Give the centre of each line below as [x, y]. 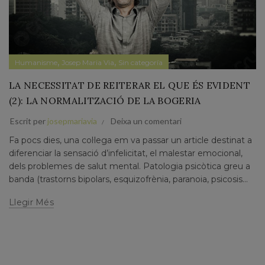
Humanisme [36, 62]
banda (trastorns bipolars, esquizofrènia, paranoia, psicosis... [128, 179]
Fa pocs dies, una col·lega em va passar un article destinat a [130, 140]
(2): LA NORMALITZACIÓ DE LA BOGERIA [105, 100]
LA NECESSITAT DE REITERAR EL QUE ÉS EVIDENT [130, 85]
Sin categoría [140, 62]
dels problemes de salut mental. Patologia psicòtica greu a [130, 166]
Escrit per [29, 121]
